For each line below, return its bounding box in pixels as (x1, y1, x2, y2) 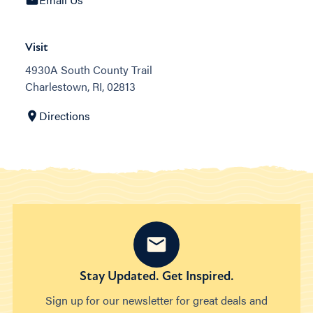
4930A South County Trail (25, 61, 152, 78)
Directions (39, 108, 90, 124)
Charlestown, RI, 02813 (25, 78, 136, 95)
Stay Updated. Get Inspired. (79, 268, 234, 284)
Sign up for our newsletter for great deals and (45, 292, 268, 309)
